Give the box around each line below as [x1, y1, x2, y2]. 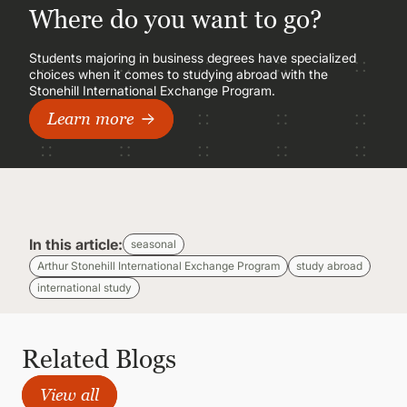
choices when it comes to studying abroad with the [29, 66, 328, 82]
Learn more [47, 109, 134, 128]
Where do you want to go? [29, 5, 322, 34]
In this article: [29, 235, 123, 253]
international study [37, 281, 132, 294]
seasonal [131, 237, 176, 251]
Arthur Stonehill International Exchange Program [37, 259, 280, 273]
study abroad [296, 259, 362, 273]
